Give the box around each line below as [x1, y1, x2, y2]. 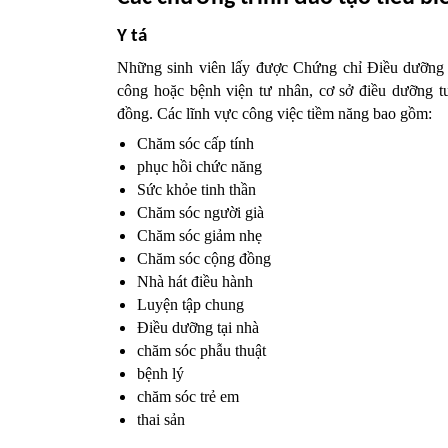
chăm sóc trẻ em [137, 387, 239, 405]
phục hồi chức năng [137, 157, 262, 175]
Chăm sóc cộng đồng [137, 249, 271, 267]
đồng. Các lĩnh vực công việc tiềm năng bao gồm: [117, 104, 432, 122]
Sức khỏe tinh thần [137, 180, 256, 198]
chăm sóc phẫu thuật [137, 341, 266, 359]
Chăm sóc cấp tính [137, 134, 254, 152]
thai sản [137, 410, 185, 428]
